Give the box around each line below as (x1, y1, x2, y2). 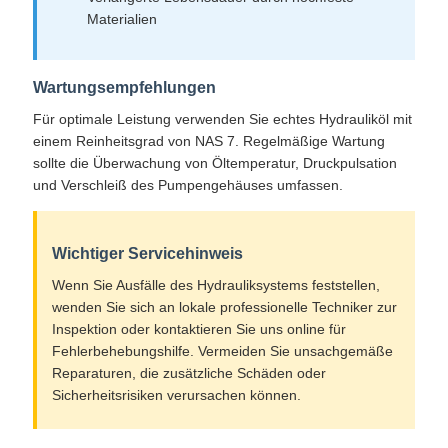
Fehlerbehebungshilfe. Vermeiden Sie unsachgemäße (51, 343, 393, 360)
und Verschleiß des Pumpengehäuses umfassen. (32, 177, 343, 194)
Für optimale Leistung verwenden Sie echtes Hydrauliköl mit (32, 111, 412, 128)
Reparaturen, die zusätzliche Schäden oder (51, 365, 326, 382)
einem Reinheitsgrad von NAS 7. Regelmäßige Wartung (32, 133, 385, 150)
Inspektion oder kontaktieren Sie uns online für (51, 321, 346, 338)
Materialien (86, 11, 157, 28)
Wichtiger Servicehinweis (51, 245, 243, 263)
